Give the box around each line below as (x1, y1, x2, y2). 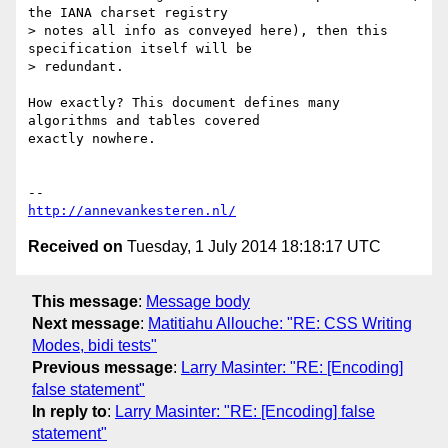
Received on (28, 238, 123, 256)
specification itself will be (28, 41, 252, 57)
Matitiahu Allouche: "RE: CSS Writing (148, 314, 412, 332)
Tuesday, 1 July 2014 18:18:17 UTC (123, 238, 381, 256)
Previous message (32, 358, 173, 376)
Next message (32, 314, 140, 332)
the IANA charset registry (28, 5, 228, 21)
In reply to (32, 402, 107, 420)
